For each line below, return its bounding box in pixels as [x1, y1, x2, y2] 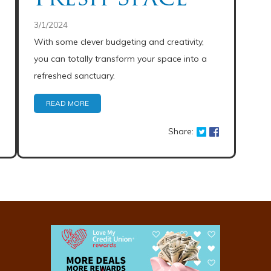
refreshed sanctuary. [34, 70, 116, 81]
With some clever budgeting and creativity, [34, 36, 204, 47]
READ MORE [46, 99, 90, 108]
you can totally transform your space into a [34, 53, 207, 64]
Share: [168, 126, 194, 137]
